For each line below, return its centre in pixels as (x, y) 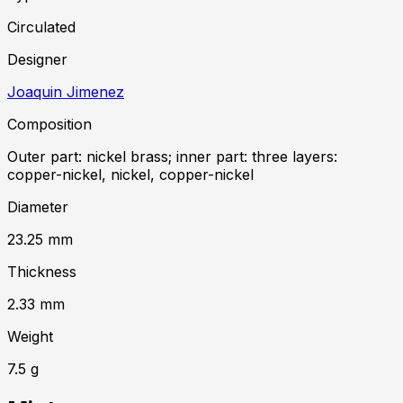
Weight (30, 337)
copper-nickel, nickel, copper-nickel (130, 175)
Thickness (42, 272)
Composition (49, 125)
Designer (37, 60)
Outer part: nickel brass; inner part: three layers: (172, 157)
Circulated (41, 27)
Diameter (38, 207)
